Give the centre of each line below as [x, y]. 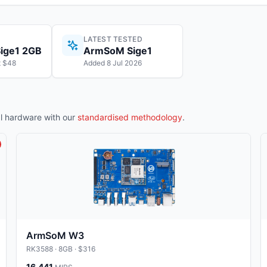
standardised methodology [130, 117]
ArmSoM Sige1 [118, 51]
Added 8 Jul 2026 [113, 63]
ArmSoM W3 [55, 235]
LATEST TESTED [113, 39]
